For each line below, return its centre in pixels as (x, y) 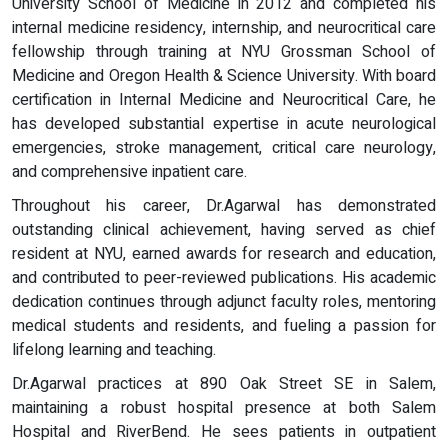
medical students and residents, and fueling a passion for (224, 326)
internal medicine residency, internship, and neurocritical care (224, 28)
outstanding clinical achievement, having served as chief (224, 230)
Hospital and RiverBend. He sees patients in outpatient (224, 432)
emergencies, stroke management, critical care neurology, (224, 148)
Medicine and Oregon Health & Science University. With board (224, 76)
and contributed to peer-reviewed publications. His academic (224, 278)
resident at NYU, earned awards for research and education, (224, 254)
